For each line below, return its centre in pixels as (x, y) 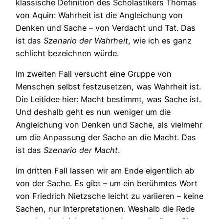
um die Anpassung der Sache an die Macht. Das (106, 138)
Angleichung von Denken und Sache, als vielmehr (109, 125)
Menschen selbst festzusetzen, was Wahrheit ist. (108, 87)
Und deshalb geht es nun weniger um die (93, 112)
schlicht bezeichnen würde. (67, 53)
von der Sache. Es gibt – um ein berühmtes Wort (107, 184)
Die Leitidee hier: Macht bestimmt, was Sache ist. (108, 99)
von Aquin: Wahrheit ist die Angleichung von (99, 15)
